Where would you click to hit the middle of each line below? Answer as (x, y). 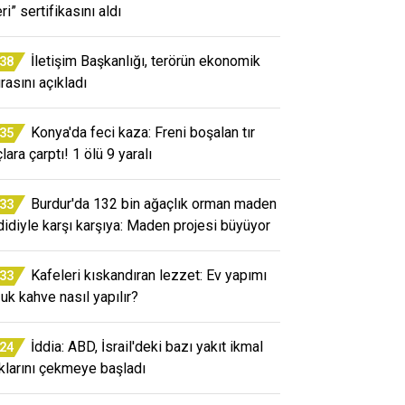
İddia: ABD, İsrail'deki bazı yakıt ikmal (147, 346)
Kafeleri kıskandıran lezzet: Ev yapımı (149, 275)
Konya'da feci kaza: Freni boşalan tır (143, 132)
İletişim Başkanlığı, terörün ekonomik (146, 61)
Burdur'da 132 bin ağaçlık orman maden (154, 203)
